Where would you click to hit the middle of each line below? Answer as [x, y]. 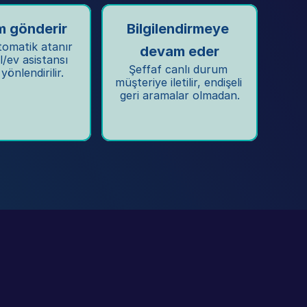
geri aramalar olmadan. [180, 95]
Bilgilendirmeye [178, 29]
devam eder [180, 51]
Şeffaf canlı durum [178, 69]
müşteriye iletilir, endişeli [179, 82]
